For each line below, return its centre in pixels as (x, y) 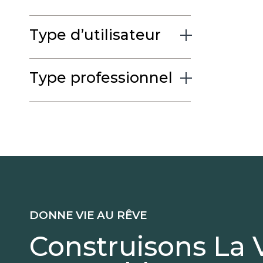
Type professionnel (101, 77)
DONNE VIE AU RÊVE (88, 215)
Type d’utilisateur (95, 34)
